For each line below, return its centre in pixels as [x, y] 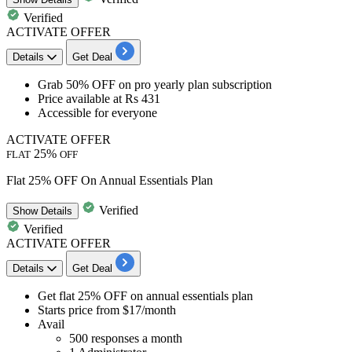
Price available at [81, 98]
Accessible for [75, 112]
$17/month [149, 310]
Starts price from [80, 310]
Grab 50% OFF [77, 84]
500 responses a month [126, 338]
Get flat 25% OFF [82, 295]
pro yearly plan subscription [203, 84]
